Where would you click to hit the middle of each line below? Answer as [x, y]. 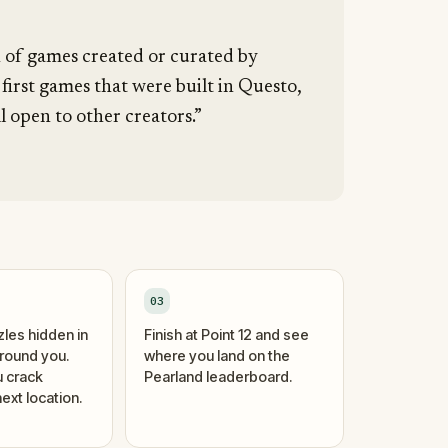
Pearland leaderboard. [218, 376]
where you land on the [217, 355]
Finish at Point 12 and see [227, 334]
